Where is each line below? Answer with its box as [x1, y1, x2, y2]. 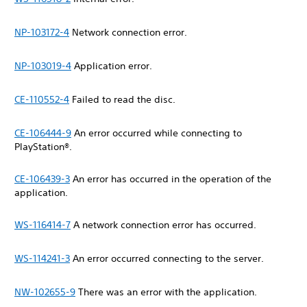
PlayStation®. [14, 140, 75, 153]
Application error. [71, 60, 155, 72]
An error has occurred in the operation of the [70, 173, 271, 185]
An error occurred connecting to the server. [70, 252, 267, 265]
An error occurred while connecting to [71, 127, 242, 139]
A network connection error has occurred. [71, 219, 259, 231]
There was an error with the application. [75, 286, 260, 298]
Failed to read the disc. [69, 93, 178, 106]
